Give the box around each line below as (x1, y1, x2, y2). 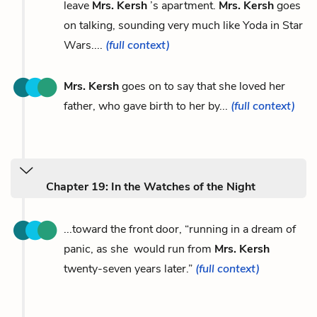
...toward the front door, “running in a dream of (64, 221, 296, 237)
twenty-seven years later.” (64, 260, 195, 277)
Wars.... (64, 37, 105, 53)
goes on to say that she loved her (119, 78, 285, 94)
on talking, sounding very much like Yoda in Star (64, 17, 303, 33)
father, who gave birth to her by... (64, 98, 231, 114)
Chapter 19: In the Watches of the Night (46, 178, 255, 195)
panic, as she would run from (64, 241, 214, 257)
